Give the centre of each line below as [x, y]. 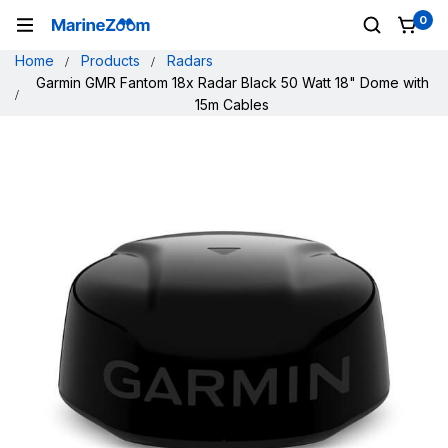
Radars [190, 60]
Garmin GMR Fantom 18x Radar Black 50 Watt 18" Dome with [232, 82]
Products [110, 60]
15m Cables [232, 104]
